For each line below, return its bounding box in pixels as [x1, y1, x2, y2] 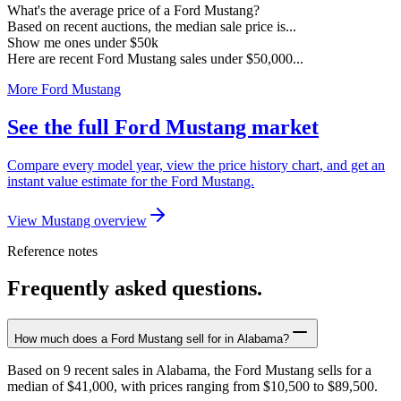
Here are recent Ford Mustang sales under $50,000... [7, 50, 303, 66]
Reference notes [7, 243, 98, 259]
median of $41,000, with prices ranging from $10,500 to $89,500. [7, 379, 378, 395]
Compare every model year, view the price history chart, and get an [7, 157, 385, 173]
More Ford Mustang [7, 81, 121, 97]
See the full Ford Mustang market [7, 115, 319, 139]
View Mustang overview [7, 212, 147, 228]
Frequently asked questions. [7, 277, 262, 301]
